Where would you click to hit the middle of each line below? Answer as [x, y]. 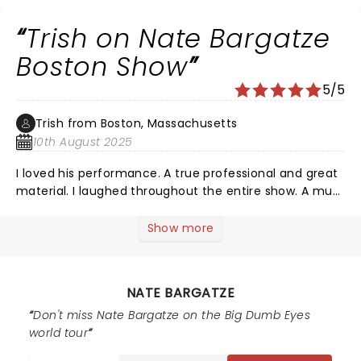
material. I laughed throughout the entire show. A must [180, 191]
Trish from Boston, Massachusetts [137, 123]
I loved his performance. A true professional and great [177, 173]
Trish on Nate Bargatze [178, 38]
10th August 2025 [83, 142]
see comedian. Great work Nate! [112, 209]
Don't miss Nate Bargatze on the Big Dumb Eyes [172, 315]
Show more [180, 228]
